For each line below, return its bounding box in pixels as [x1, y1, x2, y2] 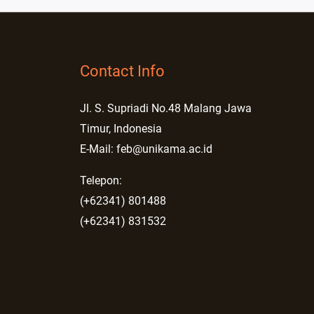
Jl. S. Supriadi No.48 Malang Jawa [79, 102, 252, 116]
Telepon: [79, 174, 122, 188]
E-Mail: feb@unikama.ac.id [79, 142, 212, 156]
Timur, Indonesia [79, 122, 162, 136]
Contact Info [79, 62, 165, 81]
